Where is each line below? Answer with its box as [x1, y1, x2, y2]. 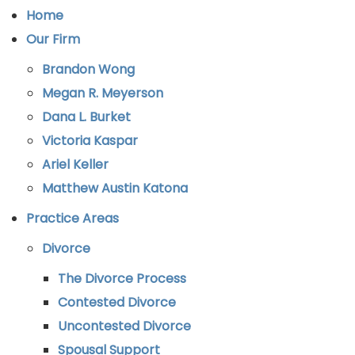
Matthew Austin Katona [42, 179, 188, 197]
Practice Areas [26, 209, 119, 227]
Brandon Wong [42, 60, 135, 78]
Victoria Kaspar [42, 132, 138, 150]
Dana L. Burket [42, 108, 131, 126]
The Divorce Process [58, 269, 186, 288]
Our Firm [26, 30, 80, 48]
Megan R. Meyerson [42, 84, 163, 102]
